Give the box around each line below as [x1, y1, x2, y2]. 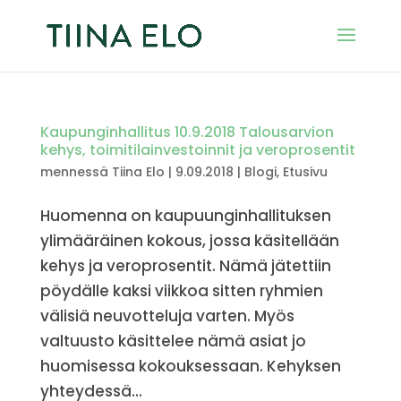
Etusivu [282, 163, 328, 181]
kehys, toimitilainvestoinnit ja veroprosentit [39, 140, 355, 160]
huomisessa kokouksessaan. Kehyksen [39, 355, 341, 377]
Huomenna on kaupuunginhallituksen [39, 205, 331, 226]
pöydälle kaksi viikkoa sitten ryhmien [39, 280, 323, 302]
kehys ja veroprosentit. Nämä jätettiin [39, 255, 331, 277]
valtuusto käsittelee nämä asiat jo [39, 330, 306, 352]
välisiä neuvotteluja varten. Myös [39, 305, 294, 327]
